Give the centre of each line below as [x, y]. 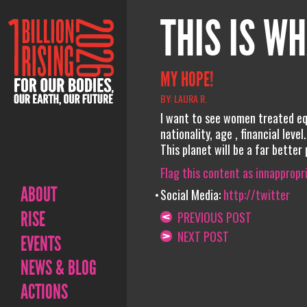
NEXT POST [200, 236]
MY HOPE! [187, 79]
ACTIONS [44, 292]
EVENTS [41, 244]
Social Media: [192, 195]
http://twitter [256, 195]
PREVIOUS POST [211, 217]
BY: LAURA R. [183, 98]
